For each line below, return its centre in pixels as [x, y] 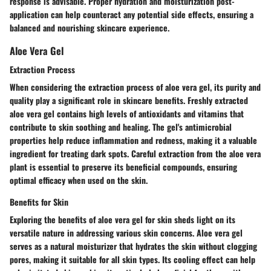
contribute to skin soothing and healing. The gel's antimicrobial [121, 127]
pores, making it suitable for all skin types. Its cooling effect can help [132, 260]
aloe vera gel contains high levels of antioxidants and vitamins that [127, 114]
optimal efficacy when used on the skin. [79, 180]
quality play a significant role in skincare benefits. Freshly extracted [129, 100]
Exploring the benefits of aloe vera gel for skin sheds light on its [122, 220]
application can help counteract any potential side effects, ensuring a [132, 15]
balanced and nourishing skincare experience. [90, 28]
